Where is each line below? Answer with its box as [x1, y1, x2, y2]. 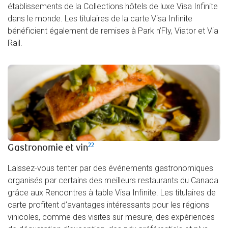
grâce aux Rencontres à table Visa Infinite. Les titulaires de [8, 188, 216, 198]
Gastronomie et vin [8, 142, 88, 154]
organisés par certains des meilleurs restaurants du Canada [8, 176, 218, 186]
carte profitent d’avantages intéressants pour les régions [8, 200, 209, 210]
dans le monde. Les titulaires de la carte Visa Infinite [8, 14, 192, 24]
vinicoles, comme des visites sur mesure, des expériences [8, 212, 215, 222]
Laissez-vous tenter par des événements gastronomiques [8, 163, 213, 174]
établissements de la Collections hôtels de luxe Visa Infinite [8, 2, 218, 12]
